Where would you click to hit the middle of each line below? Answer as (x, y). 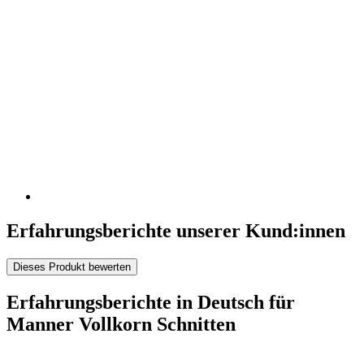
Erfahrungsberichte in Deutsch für (151, 302)
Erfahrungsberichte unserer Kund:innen (176, 231)
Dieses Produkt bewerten (72, 267)
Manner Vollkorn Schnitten (121, 324)
